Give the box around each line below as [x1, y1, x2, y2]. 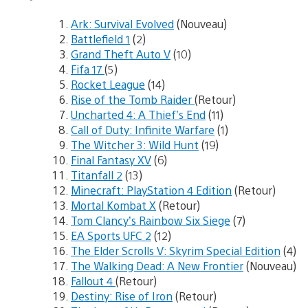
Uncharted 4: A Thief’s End [71, 107, 206, 122]
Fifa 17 [71, 62, 104, 77]
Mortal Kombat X [71, 198, 156, 213]
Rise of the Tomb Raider [71, 92, 195, 107]
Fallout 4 [71, 274, 115, 289]
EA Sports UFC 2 [71, 228, 151, 243]
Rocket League [71, 77, 145, 92]
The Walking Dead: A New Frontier [71, 258, 243, 274]
